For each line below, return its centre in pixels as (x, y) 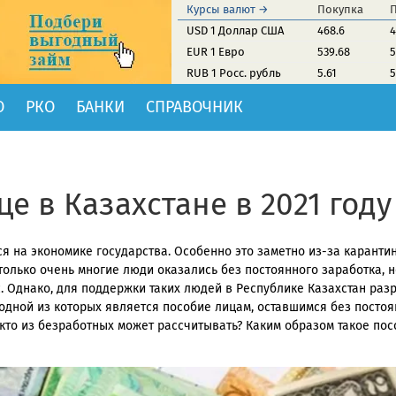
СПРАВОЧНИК (194, 107)
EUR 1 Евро (216, 52)
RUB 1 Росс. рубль (234, 73)
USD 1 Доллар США (235, 30)
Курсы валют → (228, 9)
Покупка (340, 9)
